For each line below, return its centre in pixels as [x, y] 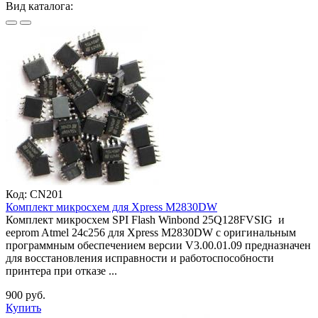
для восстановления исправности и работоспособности [140, 258]
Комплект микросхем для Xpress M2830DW [111, 207]
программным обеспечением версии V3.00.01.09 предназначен [158, 245]
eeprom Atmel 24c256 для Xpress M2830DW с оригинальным [151, 232]
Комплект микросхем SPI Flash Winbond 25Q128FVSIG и [145, 219]
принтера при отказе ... [61, 270]
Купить [23, 307]
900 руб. [26, 295]
